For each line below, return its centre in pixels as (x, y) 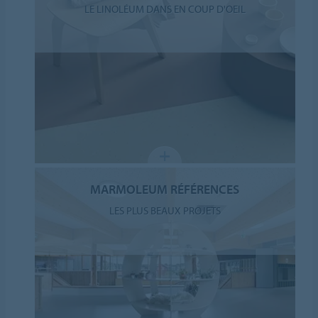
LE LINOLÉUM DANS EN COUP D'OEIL (165, 9)
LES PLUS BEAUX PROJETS (165, 211)
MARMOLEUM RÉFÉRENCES (165, 190)
